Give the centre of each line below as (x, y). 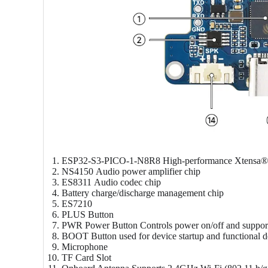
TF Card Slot (86, 258)
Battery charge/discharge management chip (143, 193)
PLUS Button (88, 215)
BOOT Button (89, 236)
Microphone (85, 247)
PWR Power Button (100, 226)
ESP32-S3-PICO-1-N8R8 (111, 161)
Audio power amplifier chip (147, 172)
